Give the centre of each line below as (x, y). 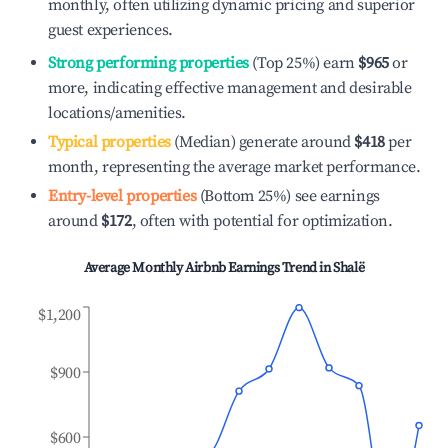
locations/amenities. (117, 113)
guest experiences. (110, 30)
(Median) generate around (260, 142)
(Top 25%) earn (301, 63)
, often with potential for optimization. (262, 221)
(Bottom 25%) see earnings (288, 196)
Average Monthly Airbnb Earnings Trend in (208, 268)
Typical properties (109, 142)
